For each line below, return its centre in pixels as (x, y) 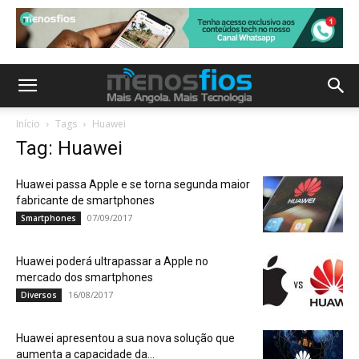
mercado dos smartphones (85, 277)
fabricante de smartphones (85, 200)
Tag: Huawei (69, 148)
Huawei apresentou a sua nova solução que (125, 338)
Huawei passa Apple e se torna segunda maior (133, 184)
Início (28, 124)
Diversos (39, 295)
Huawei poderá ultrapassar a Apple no (112, 261)
